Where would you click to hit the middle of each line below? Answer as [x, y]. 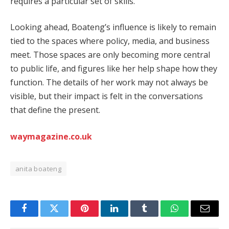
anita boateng [39, 168]
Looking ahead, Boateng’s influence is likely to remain [113, 27]
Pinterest [100, 216]
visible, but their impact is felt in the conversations [107, 96]
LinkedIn [131, 216]
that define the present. [55, 110]
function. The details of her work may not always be [109, 83]
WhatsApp [194, 216]
